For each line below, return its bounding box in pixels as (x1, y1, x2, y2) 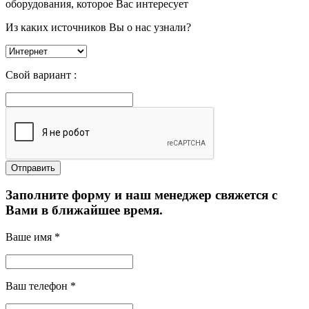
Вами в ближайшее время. (6, 203, 163, 218)
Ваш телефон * (6, 280, 76, 292)
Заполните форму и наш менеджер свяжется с (6, 188, 277, 203)
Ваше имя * (6, 231, 60, 243)
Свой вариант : (6, 68, 77, 81)
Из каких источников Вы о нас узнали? (6, 21, 191, 33)
